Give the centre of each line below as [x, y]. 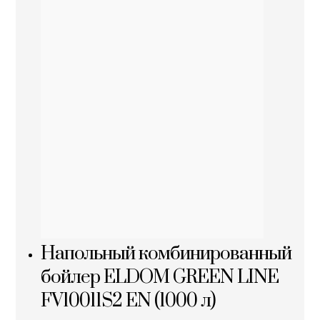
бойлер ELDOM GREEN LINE [160, 277]
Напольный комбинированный [166, 254]
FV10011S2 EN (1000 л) [129, 301]
